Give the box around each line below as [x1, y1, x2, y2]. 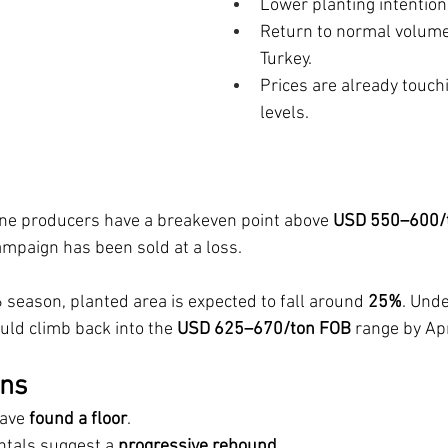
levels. [260, 103, 309, 124]
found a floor [29, 409, 127, 430]
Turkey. [260, 49, 312, 70]
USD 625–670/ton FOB [177, 319, 351, 340]
